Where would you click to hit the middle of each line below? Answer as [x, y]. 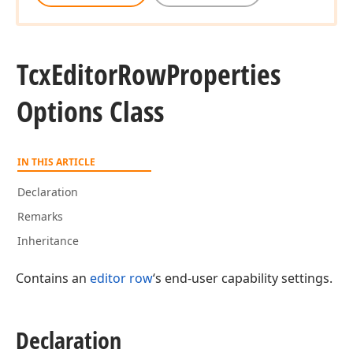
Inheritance [48, 241]
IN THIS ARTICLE [56, 162]
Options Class [90, 111]
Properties [223, 74]
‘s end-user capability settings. [243, 278]
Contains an [53, 278]
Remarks [40, 216]
